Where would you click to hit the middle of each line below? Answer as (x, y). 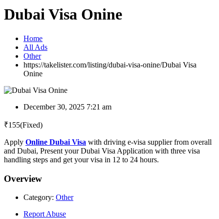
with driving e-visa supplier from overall (149, 142)
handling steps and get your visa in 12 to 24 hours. (81, 159)
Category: (39, 197)
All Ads (35, 47)
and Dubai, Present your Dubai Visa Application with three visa (102, 151)
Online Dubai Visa (56, 142)
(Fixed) (31, 125)
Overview (23, 178)
